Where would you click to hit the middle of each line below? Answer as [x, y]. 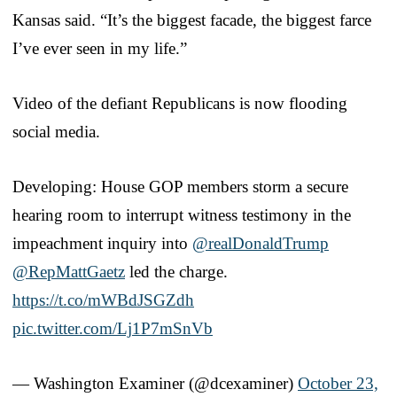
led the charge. [176, 271]
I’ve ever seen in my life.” [100, 48]
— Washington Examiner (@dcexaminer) [155, 383]
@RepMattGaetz [69, 271]
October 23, [338, 383]
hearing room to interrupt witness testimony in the [182, 214]
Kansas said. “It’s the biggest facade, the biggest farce [192, 19]
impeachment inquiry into [102, 243]
